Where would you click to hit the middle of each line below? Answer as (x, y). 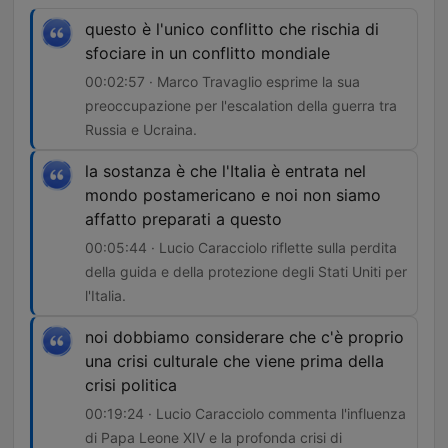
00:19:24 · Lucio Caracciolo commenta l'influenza (245, 414)
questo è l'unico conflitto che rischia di (232, 29)
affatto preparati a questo (183, 219)
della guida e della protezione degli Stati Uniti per (246, 272)
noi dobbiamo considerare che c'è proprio (244, 337)
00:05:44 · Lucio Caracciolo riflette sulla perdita (241, 248)
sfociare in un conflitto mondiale (207, 53)
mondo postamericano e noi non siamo (233, 195)
